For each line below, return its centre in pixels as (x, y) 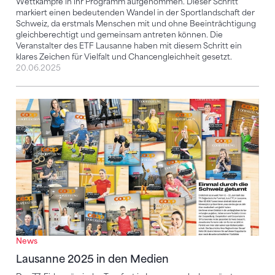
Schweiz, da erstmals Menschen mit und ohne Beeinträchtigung (136, 23)
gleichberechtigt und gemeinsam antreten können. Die (119, 34)
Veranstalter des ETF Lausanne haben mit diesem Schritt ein (129, 45)
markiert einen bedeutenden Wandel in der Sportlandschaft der (135, 12)
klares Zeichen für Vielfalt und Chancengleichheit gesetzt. (124, 56)
